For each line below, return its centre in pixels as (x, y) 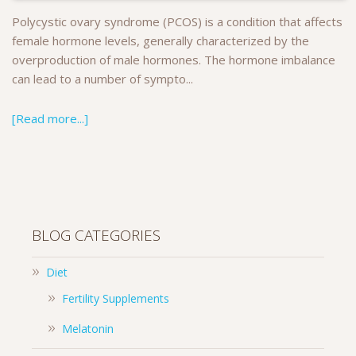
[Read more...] (50, 119)
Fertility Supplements (116, 299)
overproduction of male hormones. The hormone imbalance (174, 60)
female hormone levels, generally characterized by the (161, 41)
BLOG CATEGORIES (96, 236)
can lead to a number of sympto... (103, 79)
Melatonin (88, 329)
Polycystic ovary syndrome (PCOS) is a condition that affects (177, 22)
